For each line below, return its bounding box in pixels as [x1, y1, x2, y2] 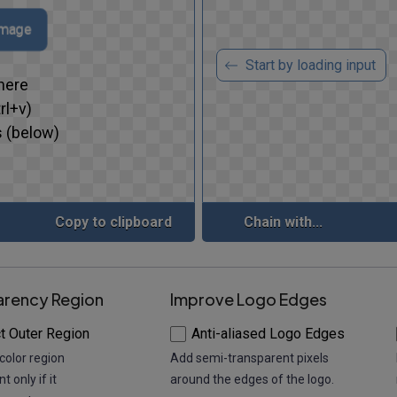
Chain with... [244, 214, 323, 230]
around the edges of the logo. [170, 371, 334, 386]
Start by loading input [245, 57, 376, 74]
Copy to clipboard [55, 214, 173, 230]
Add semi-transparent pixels [170, 350, 329, 365]
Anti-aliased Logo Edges [191, 324, 345, 342]
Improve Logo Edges [170, 288, 327, 309]
